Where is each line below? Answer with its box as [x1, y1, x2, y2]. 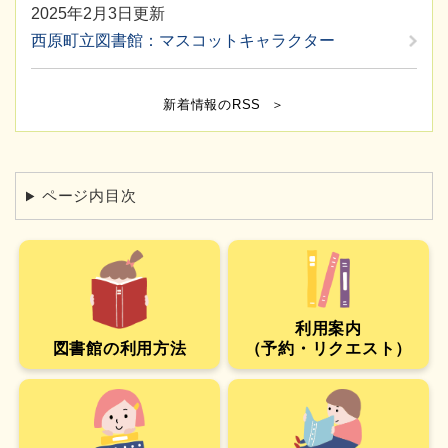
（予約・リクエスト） [244, 339, 413, 357]
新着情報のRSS [163, 97, 262, 113]
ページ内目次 [41, 187, 137, 205]
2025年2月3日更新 [31, 5, 165, 23]
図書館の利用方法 [52, 339, 187, 357]
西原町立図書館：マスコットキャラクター [31, 32, 335, 50]
